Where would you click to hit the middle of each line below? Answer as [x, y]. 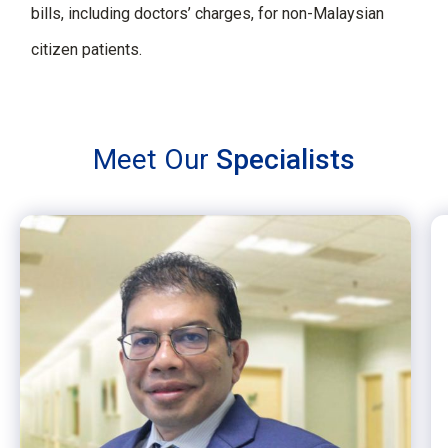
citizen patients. [86, 49]
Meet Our [154, 159]
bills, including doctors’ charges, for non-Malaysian [207, 13]
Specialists [285, 159]
